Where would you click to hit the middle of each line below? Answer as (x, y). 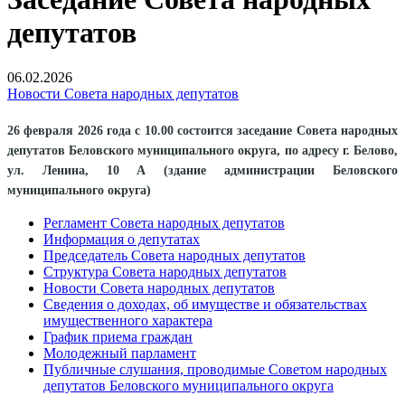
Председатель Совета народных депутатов (174, 256)
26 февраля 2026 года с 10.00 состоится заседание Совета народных (202, 130)
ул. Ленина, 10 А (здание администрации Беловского (202, 170)
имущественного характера (128, 321)
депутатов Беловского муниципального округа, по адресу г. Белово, (202, 150)
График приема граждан (118, 337)
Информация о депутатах (122, 240)
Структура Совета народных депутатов (165, 272)
